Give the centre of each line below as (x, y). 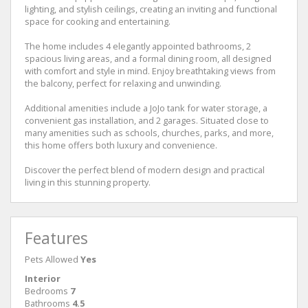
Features (56, 238)
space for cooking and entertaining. (98, 21)
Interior (43, 278)
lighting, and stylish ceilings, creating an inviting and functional (151, 9)
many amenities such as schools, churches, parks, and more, (149, 132)
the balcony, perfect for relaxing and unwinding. (123, 83)
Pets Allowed (52, 259)
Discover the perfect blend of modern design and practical (145, 169)
